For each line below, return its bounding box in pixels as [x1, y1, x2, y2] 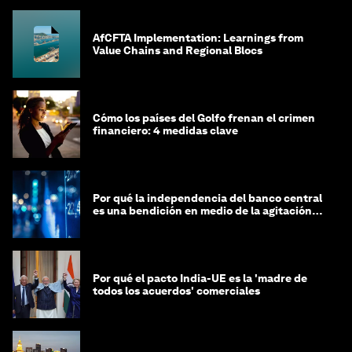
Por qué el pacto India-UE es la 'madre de [93, 272, 307, 285]
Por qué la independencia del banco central [93, 192, 322, 205]
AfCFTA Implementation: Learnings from [93, 31, 303, 45]
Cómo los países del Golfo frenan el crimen [93, 112, 315, 125]
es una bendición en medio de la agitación [93, 204, 312, 218]
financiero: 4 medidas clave [93, 124, 238, 137]
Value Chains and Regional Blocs [93, 44, 262, 57]
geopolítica [93, 217, 152, 230]
